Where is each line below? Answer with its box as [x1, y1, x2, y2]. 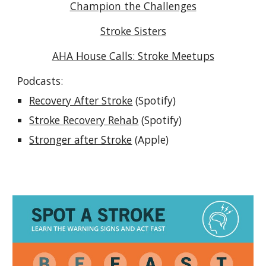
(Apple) [132, 132, 169, 147]
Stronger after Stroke [29, 132, 132, 147]
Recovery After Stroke [29, 93, 133, 107]
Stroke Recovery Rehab [29, 112, 139, 127]
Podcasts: [17, 73, 64, 88]
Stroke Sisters [100, 23, 166, 38]
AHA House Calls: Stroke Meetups [52, 48, 214, 63]
